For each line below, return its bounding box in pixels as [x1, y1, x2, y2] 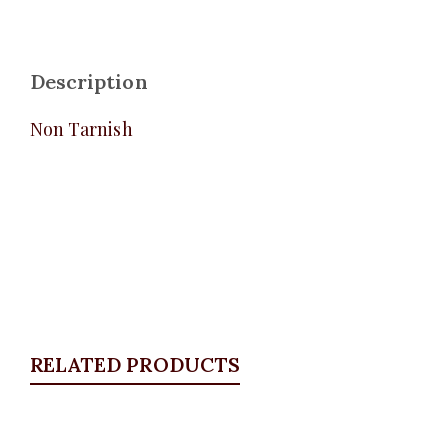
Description [30, 69, 148, 95]
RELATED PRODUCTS [30, 352, 240, 378]
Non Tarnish [30, 117, 133, 142]
